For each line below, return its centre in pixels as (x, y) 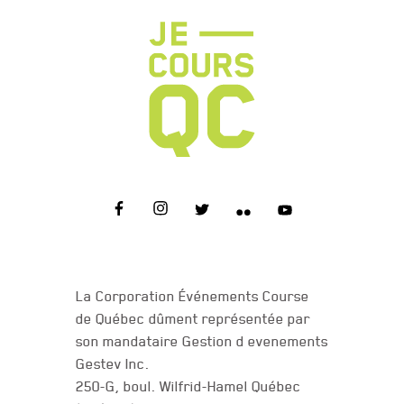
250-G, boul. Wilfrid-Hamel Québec (188, 386)
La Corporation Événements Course (193, 296)
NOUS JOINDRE (202, 276)
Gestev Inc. (113, 363)
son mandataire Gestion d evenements (202, 341)
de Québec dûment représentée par (193, 318)
